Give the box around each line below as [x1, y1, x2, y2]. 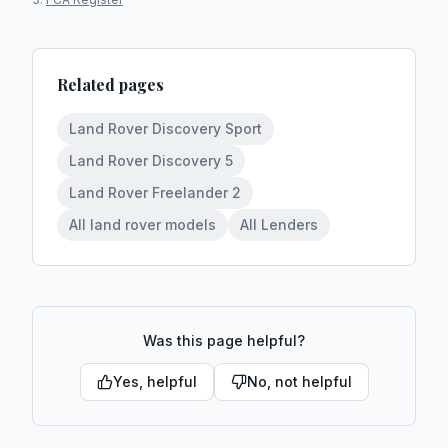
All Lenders [240, 216, 318, 233]
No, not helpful [246, 373, 352, 390]
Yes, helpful [112, 373, 197, 390]
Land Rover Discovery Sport [69, 120, 262, 137]
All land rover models [69, 216, 216, 233]
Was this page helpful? [143, 332, 305, 349]
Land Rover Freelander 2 [69, 184, 241, 201]
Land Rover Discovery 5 [69, 152, 233, 169]
